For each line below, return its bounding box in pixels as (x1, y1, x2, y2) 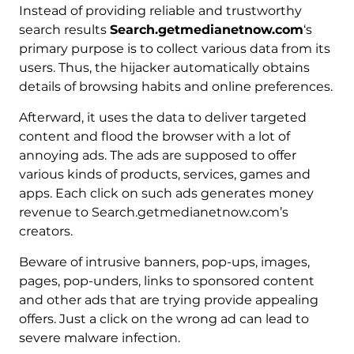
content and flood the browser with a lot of (18, 129, 290, 145)
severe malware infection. (18, 330, 180, 346)
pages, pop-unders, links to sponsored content (18, 273, 314, 289)
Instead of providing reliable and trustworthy (18, 3, 302, 19)
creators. (18, 224, 73, 239)
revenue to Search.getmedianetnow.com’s (18, 205, 288, 220)
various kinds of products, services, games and (18, 167, 311, 183)
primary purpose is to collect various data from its (18, 41, 330, 57)
